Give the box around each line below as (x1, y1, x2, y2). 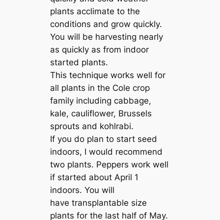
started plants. (50, 57, 109, 68)
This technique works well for (50, 70, 166, 81)
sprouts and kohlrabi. (50, 121, 134, 132)
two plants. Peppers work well (50, 160, 169, 170)
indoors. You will (50, 185, 115, 195)
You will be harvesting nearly (50, 32, 164, 42)
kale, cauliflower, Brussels (50, 109, 152, 119)
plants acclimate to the (50, 6, 140, 17)
